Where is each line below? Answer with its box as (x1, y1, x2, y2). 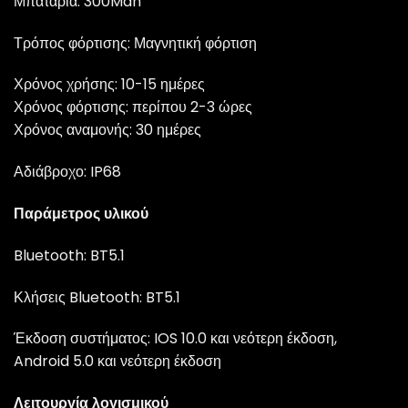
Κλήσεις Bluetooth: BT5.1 (14, 286, 180, 308)
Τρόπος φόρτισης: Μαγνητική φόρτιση (14, 32, 257, 54)
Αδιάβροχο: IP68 (14, 161, 121, 183)
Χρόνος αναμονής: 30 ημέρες (14, 119, 201, 141)
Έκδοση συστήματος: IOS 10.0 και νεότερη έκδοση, (14, 328, 337, 350)
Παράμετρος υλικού (14, 203, 148, 225)
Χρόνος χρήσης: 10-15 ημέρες (14, 74, 205, 96)
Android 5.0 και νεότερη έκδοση (14, 351, 221, 372)
